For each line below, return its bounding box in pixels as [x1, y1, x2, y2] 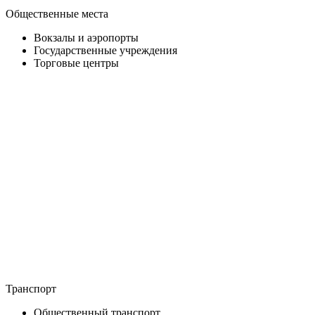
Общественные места [6, 7, 108, 20]
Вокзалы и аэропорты [34, 31, 139, 44]
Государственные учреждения [34, 44, 177, 56]
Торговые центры [34, 56, 119, 69]
